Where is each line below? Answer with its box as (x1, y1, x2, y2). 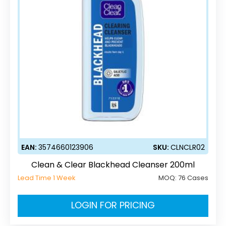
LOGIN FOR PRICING (71, 198, 155, 211)
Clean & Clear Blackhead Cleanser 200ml (31, 158, 195, 171)
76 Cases (178, 173, 208, 183)
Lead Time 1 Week (18, 173, 76, 183)
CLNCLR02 (171, 142, 205, 152)
